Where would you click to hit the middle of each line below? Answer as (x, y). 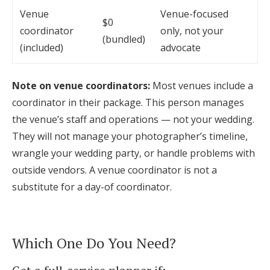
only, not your (192, 31)
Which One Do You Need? (94, 243)
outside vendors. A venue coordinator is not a (115, 170)
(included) (42, 48)
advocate (181, 48)
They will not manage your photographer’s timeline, (130, 136)
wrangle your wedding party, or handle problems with (133, 153)
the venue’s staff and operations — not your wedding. (133, 119)
